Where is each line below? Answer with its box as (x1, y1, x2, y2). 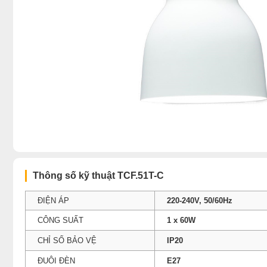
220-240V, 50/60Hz (167, 195, 232, 205)
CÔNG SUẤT (38, 215, 83, 225)
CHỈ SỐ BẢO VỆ (38, 235, 97, 245)
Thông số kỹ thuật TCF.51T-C (33, 170, 164, 181)
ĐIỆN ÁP (38, 195, 69, 205)
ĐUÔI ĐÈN (38, 256, 75, 265)
